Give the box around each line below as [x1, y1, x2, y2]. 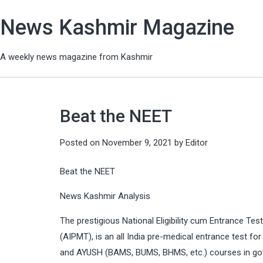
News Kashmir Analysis [60, 191, 150, 201]
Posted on [60, 137, 102, 148]
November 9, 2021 [102, 137, 172, 148]
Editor [186, 137, 208, 148]
